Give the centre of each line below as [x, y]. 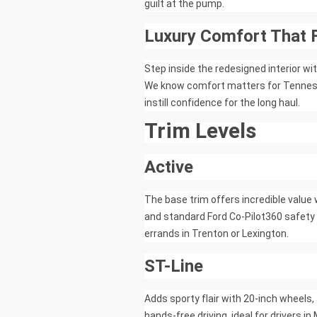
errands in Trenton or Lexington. [217, 234]
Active [169, 167]
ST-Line [174, 266]
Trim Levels [200, 131]
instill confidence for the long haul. [223, 103]
